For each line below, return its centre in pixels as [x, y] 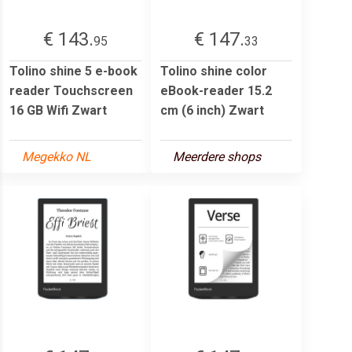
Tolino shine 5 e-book [73, 71]
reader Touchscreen [71, 90]
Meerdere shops [217, 156]
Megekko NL [57, 156]
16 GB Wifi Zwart [58, 110]
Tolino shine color [214, 71]
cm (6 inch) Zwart [212, 110]
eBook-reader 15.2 [216, 90]
